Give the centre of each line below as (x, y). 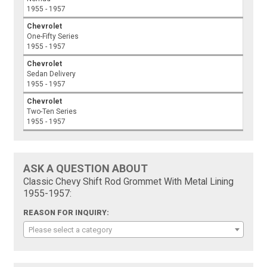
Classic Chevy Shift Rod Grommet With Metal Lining (129, 182)
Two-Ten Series (52, 112)
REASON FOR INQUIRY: (66, 213)
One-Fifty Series (53, 37)
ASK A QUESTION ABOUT (86, 169)
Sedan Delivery (52, 74)
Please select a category (71, 230)
